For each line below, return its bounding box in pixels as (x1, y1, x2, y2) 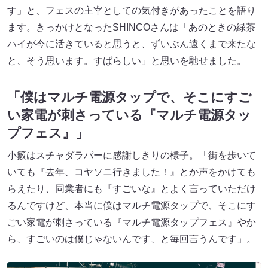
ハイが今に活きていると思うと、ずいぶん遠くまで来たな (7, 39, 256, 50)
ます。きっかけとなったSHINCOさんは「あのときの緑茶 (7, 22, 255, 33)
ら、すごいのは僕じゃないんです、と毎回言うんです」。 (7, 234, 256, 245)
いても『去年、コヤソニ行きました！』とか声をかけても (7, 167, 256, 178)
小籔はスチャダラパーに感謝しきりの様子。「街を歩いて (7, 150, 256, 161)
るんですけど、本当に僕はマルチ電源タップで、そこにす (7, 200, 256, 211)
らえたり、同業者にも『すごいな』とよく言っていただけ (7, 184, 256, 194)
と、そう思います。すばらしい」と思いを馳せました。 (7, 56, 246, 66)
